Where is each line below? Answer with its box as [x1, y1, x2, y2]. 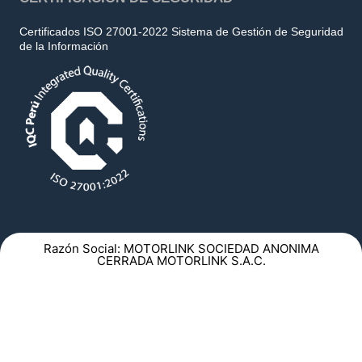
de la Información [19, 39, 108, 53]
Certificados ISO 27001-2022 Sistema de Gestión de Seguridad [19, 24, 343, 38]
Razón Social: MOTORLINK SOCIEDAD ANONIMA [43, 241, 319, 257]
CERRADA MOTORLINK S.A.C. [96, 253, 266, 269]
